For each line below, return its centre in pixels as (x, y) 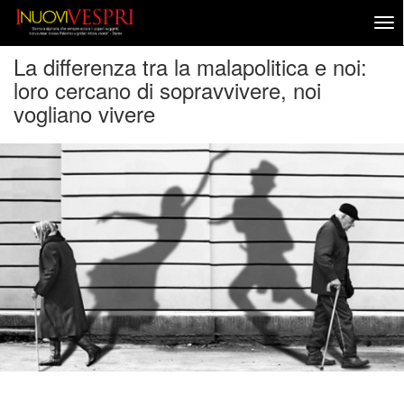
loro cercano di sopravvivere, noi (167, 90)
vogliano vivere (84, 113)
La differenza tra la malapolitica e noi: (190, 66)
